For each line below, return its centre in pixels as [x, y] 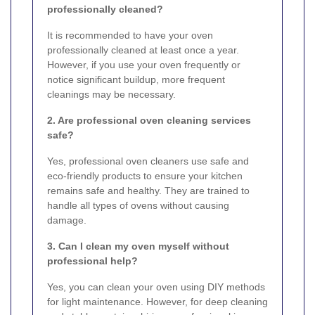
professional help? [92, 261]
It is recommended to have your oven [130, 35]
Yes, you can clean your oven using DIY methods [156, 287]
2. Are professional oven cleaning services [149, 120]
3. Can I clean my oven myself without [138, 246]
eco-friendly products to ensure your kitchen [145, 175]
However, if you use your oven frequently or [144, 64]
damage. [67, 220]
